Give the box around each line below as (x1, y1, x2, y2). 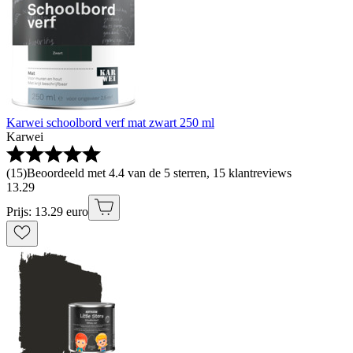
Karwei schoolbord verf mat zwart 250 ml (6, 115, 214, 129)
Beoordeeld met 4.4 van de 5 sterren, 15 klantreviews (27, 165, 292, 180)
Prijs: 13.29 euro (6, 204, 88, 218)
